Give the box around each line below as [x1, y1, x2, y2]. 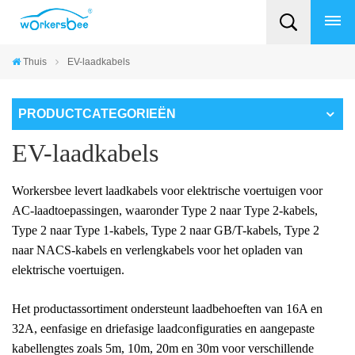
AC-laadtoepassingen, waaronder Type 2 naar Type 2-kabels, [12, 204, 318, 217]
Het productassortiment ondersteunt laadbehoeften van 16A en [12, 302, 323, 315]
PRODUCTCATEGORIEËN [18, 107, 176, 120]
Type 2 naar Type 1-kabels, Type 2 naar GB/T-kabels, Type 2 [12, 223, 319, 237]
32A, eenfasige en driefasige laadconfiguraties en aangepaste [12, 322, 315, 335]
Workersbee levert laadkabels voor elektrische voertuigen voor [12, 184, 323, 197]
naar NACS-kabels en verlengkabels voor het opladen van [12, 243, 303, 257]
